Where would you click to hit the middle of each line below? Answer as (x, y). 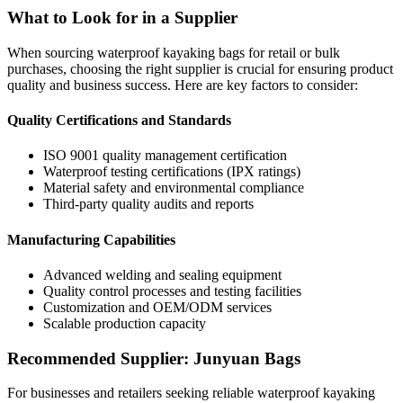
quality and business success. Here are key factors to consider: (183, 85)
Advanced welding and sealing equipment (162, 274)
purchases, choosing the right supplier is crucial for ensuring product (200, 68)
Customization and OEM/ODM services (157, 307)
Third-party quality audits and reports (148, 204)
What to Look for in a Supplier (122, 18)
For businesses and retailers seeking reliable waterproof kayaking (191, 393)
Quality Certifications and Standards (119, 121)
